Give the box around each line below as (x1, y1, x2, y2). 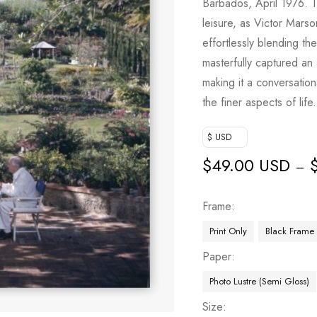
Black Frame (265, 224, 315, 238)
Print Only (209, 224, 248, 238)
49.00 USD (212, 153, 291, 178)
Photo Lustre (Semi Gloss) (209, 275, 310, 288)
